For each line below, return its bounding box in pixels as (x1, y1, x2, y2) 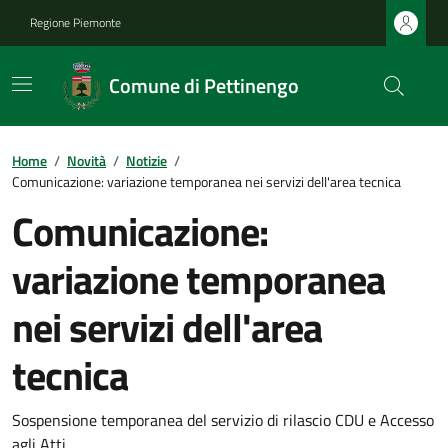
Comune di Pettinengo (108, 70, 299, 101)
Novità (67, 150, 106, 171)
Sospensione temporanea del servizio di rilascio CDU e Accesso (12, 408, 434, 432)
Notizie (126, 150, 167, 171)
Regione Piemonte (30, 13, 121, 32)
